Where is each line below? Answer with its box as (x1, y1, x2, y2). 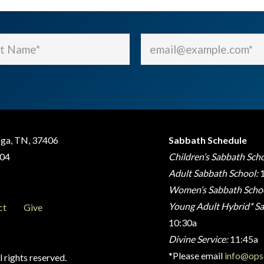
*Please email (169, 250, 225, 261)
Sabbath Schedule (169, 134, 247, 146)
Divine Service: (169, 233, 229, 245)
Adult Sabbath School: (169, 167, 259, 179)
